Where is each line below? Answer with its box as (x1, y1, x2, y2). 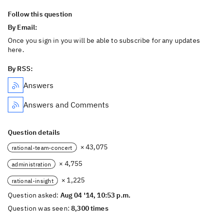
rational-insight (12, 177, 54, 184)
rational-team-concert (12, 144, 73, 151)
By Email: (8, 23, 39, 32)
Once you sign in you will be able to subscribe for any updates (8, 36, 200, 45)
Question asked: (8, 191, 60, 200)
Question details (8, 128, 60, 137)
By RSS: (8, 64, 33, 73)
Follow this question (8, 10, 73, 18)
